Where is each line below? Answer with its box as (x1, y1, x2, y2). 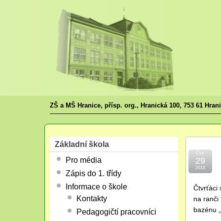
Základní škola (54, 140, 109, 148)
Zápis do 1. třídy (65, 169, 121, 178)
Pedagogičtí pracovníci (76, 208, 156, 216)
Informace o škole (65, 183, 127, 191)
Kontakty (76, 194, 107, 203)
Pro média (65, 156, 102, 164)
